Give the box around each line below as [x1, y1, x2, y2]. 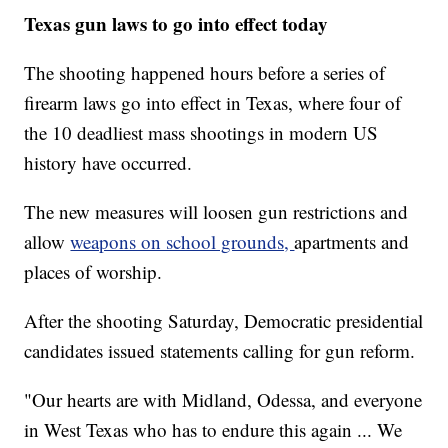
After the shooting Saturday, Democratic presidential [24, 308, 424, 334]
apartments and [294, 229, 410, 255]
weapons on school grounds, [70, 229, 295, 255]
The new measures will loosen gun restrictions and [24, 199, 409, 225]
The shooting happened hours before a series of [24, 60, 386, 86]
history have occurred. [24, 150, 193, 176]
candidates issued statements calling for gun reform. [24, 338, 416, 364]
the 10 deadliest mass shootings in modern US [24, 120, 379, 146]
